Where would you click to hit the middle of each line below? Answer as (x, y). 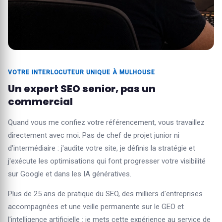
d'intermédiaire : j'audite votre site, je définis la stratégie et (102, 148)
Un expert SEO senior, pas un (82, 89)
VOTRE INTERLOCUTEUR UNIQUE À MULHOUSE (82, 72)
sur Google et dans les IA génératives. (70, 174)
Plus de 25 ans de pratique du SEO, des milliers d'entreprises (105, 194)
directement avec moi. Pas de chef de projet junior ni (94, 135)
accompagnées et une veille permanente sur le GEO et (96, 207)
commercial (40, 102)
